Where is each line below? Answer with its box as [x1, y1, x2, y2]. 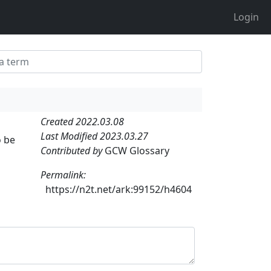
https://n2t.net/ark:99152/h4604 [45, 182, 192, 196]
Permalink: [41, 168, 86, 181]
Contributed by [41, 143, 105, 157]
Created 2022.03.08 [41, 114, 124, 128]
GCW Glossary [105, 143, 169, 157]
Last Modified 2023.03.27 [41, 129, 148, 143]
